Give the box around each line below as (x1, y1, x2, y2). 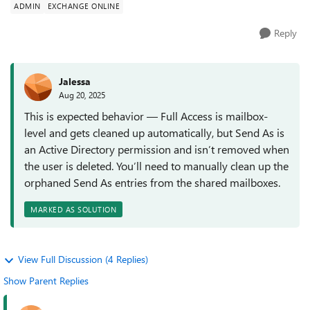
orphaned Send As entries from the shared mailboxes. (24, 175, 280, 190)
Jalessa (59, 74, 91, 88)
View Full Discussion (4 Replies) (18, 253, 148, 266)
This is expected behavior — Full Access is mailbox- (24, 109, 268, 123)
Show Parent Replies (3, 274, 89, 287)
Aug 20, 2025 (59, 89, 105, 100)
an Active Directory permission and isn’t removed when (24, 142, 289, 156)
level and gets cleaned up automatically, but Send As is (24, 125, 284, 140)
